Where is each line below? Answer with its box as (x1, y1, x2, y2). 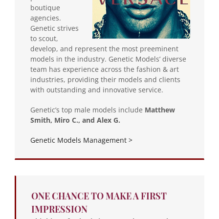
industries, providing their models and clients (30, 74, 180, 84)
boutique (30, 2, 60, 12)
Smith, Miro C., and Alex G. (30, 115, 120, 125)
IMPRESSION (31, 203, 88, 215)
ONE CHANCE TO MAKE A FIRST (31, 190, 167, 202)
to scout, (30, 33, 58, 43)
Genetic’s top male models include (30, 105, 145, 114)
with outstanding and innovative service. (30, 85, 163, 94)
